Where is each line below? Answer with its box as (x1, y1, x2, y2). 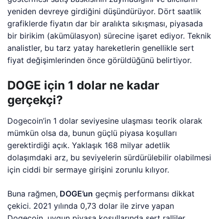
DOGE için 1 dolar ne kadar (7, 78, 159, 93)
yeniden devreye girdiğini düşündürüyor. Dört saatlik (7, 6, 202, 17)
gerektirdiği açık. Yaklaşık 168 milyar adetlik (7, 140, 171, 151)
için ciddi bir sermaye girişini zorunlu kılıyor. (7, 165, 170, 175)
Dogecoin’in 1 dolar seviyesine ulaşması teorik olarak (7, 116, 203, 126)
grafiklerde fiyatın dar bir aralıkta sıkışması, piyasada (7, 19, 203, 29)
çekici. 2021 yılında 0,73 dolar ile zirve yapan (7, 201, 175, 211)
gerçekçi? (7, 93, 63, 108)
